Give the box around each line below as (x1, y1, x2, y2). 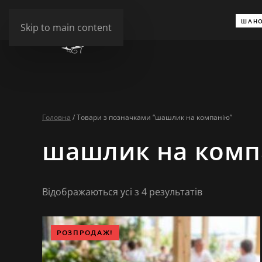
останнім (202, 203, 243, 216)
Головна (42, 112, 71, 122)
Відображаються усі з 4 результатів (42, 185, 202, 198)
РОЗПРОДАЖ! (57, 227, 113, 237)
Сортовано (202, 184, 252, 198)
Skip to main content (20, 21, 112, 34)
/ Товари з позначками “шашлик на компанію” (71, 112, 232, 122)
